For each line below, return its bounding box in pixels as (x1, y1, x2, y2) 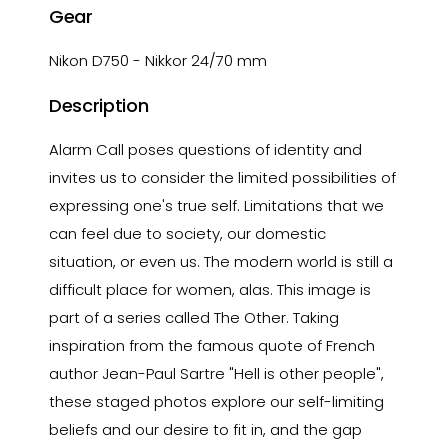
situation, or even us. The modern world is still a (49, 251, 394, 272)
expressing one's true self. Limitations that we (49, 195, 385, 216)
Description (49, 93, 149, 118)
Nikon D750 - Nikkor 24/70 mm (49, 50, 268, 71)
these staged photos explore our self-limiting (49, 391, 385, 412)
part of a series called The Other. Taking (49, 307, 340, 328)
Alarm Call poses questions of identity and (49, 139, 363, 160)
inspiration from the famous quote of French (49, 335, 376, 356)
